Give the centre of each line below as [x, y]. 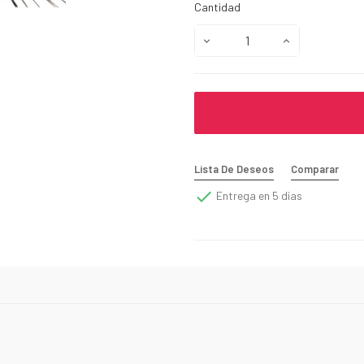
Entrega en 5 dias [258, 195]
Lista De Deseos [234, 169]
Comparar [315, 169]
